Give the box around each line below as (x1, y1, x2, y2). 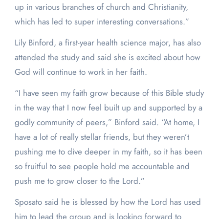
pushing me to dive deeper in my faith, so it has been (14, 146, 202, 158)
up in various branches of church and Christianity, (14, 1, 188, 13)
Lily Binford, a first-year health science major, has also (14, 37, 201, 49)
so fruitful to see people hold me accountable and (14, 160, 190, 173)
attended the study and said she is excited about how (14, 51, 200, 64)
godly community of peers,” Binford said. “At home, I (14, 116, 199, 129)
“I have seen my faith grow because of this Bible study (14, 87, 204, 99)
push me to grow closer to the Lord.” (14, 175, 145, 187)
